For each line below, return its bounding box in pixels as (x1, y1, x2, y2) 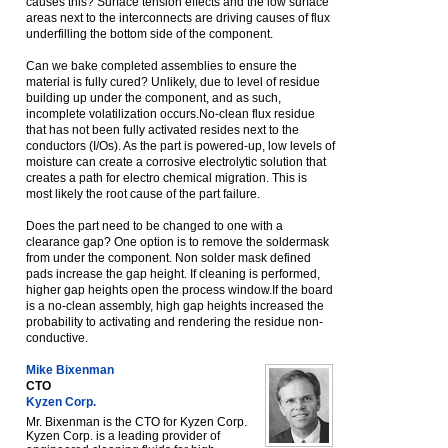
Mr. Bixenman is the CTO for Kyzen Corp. (26, 415, 247, 429)
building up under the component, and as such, (26, 91, 281, 105)
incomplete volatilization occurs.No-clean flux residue (26, 107, 315, 121)
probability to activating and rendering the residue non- (26, 315, 323, 329)
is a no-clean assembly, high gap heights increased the (26, 299, 324, 313)
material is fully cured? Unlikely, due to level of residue (26, 75, 320, 89)
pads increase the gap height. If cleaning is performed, (26, 267, 320, 281)
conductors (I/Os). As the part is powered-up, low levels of (26, 139, 335, 153)
